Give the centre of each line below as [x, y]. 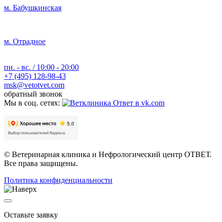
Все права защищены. [41, 164]
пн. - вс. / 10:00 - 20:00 [41, 67]
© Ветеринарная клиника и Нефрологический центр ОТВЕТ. [108, 155]
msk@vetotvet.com [34, 85]
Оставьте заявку [31, 215]
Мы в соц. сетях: [32, 103]
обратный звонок [33, 94]
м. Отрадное [25, 42]
